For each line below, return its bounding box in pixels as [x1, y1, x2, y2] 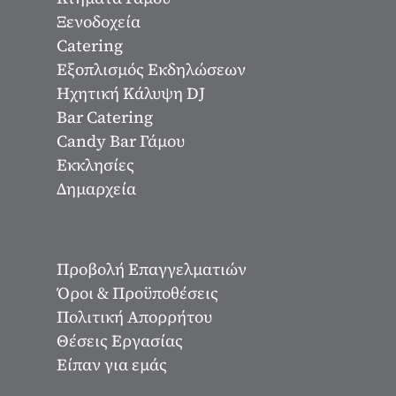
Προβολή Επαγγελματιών [57, 257, 247, 280]
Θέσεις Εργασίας [57, 329, 183, 352]
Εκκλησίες [57, 153, 134, 176]
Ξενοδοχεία [57, 10, 141, 33]
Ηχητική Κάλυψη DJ [57, 81, 205, 104]
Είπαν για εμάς [57, 353, 167, 376]
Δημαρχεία [57, 177, 136, 200]
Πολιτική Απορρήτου [57, 305, 212, 328]
